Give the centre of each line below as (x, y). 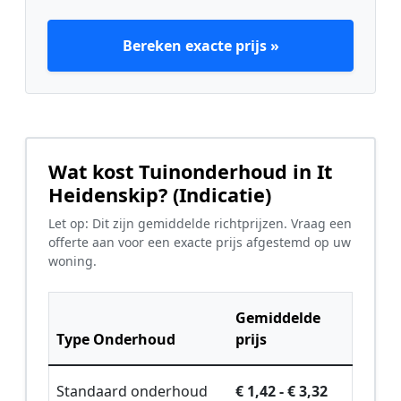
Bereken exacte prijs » (200, 46)
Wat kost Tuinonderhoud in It (190, 171)
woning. (73, 261)
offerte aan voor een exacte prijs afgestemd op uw (200, 242)
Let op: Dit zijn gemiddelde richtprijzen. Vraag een (200, 223)
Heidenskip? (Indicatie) (160, 195)
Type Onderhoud (116, 339)
